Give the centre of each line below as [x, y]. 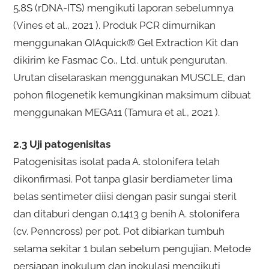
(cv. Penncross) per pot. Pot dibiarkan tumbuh [119, 231]
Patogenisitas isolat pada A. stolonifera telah [116, 161]
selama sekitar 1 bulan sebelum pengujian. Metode [132, 248]
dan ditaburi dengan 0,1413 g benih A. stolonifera [126, 213]
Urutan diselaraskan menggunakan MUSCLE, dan [129, 77]
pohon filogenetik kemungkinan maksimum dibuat [132, 95]
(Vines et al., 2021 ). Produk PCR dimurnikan [114, 25]
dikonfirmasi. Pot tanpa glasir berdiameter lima [122, 179]
